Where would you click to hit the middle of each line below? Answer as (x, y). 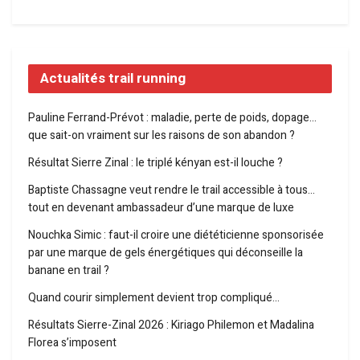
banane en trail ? (69, 270)
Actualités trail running (113, 78)
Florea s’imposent (72, 342)
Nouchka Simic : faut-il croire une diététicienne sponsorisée (176, 235)
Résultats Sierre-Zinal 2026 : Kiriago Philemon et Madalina (171, 325)
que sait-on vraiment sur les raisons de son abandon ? (162, 135)
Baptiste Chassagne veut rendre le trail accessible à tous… (172, 190)
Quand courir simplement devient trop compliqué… (154, 297)
